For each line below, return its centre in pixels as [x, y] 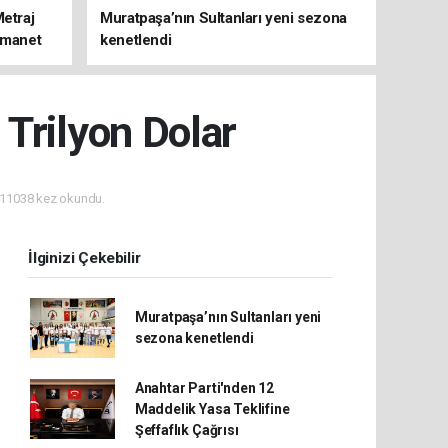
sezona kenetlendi [194, 337]
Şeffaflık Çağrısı [186, 429]
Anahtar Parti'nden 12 [204, 387]
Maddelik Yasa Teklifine [212, 408]
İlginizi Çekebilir [84, 257]
